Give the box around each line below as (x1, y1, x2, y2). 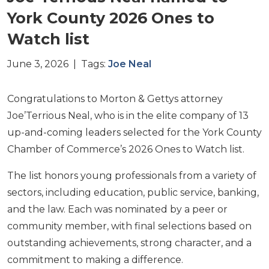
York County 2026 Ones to (7, 9, 214, 27)
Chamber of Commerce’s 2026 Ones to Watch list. (7, 144, 244, 155)
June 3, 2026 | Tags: (7, 58, 108, 70)
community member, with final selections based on (7, 220, 252, 232)
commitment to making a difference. (7, 254, 183, 265)
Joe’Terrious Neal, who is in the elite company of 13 (7, 110, 249, 121)
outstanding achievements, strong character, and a (7, 237, 252, 249)
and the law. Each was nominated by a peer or (7, 204, 228, 215)
